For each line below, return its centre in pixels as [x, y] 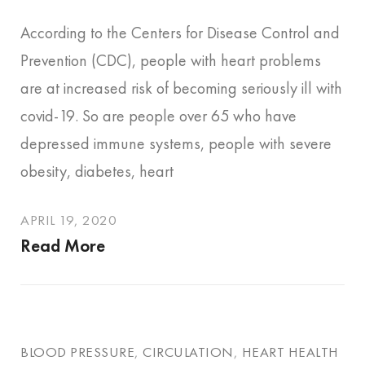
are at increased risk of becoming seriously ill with [181, 88]
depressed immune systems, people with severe [176, 143]
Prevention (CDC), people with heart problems [171, 60]
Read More [63, 245]
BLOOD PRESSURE [77, 352]
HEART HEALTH [290, 352]
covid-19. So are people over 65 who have [158, 115]
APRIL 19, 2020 [68, 220]
